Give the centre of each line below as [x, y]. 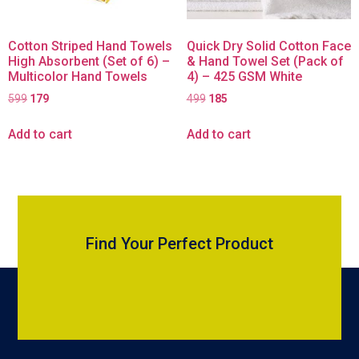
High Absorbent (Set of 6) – [89, 61]
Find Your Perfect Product [179, 243]
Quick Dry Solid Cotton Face [268, 46]
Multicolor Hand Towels [78, 76]
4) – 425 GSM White [244, 76]
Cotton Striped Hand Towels [90, 46]
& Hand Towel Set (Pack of [265, 61]
